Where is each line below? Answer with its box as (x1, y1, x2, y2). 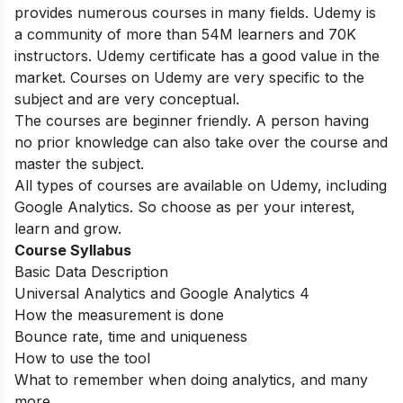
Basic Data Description (14, 262, 168, 281)
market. (14, 67, 70, 86)
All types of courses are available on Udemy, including (14, 175, 387, 194)
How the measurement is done (14, 305, 224, 324)
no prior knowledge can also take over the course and (14, 132, 388, 151)
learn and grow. (14, 219, 121, 237)
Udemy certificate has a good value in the (96, 46, 380, 65)
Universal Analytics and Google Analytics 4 (14, 283, 309, 302)
